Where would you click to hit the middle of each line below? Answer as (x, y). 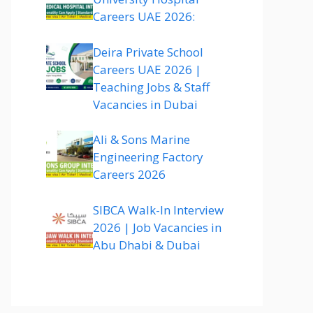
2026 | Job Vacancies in (157, 227)
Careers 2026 (129, 174)
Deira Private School (148, 52)
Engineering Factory (148, 157)
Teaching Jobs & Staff (151, 87)
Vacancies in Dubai (145, 104)
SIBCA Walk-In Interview (158, 210)
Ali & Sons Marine (141, 139)
